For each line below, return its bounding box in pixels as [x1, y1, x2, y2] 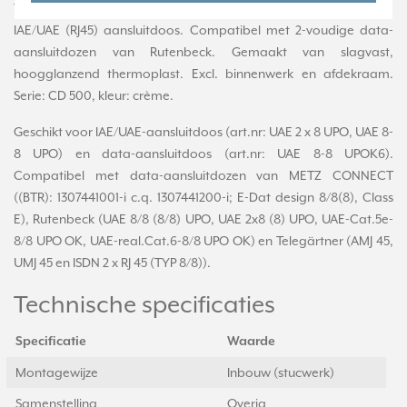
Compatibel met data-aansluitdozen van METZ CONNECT [14, 168, 393, 183]
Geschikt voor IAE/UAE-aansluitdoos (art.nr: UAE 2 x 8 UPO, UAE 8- [14, 124, 393, 139]
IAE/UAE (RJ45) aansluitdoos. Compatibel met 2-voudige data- [14, 23, 393, 37]
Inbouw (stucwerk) [227, 365, 334, 380]
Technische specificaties [14, 291, 275, 318]
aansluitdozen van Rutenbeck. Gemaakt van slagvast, [14, 45, 393, 59]
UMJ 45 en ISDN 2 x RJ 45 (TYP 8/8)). [14, 255, 211, 270]
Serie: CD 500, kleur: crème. [14, 88, 174, 103]
